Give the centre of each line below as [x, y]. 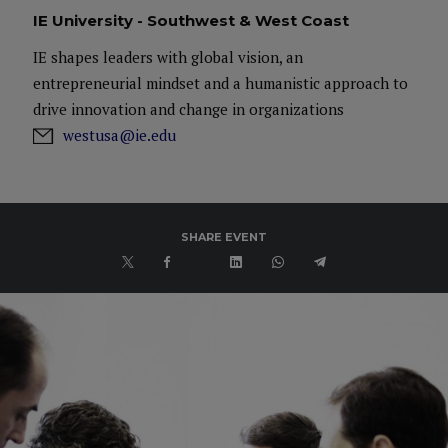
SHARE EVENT [224, 237]
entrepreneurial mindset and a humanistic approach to [220, 83]
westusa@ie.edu [119, 135]
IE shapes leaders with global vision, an [168, 57]
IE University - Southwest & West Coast [191, 20]
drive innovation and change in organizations [188, 109]
